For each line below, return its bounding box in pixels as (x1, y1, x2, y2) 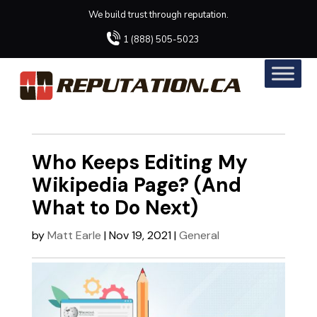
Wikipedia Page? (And (31, 171, 241, 198)
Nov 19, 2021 (108, 227, 171, 243)
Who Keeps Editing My (31, 149, 248, 175)
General (178, 227, 219, 243)
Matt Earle (47, 227, 101, 243)
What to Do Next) (31, 194, 198, 221)
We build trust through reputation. (88, 8, 229, 21)
